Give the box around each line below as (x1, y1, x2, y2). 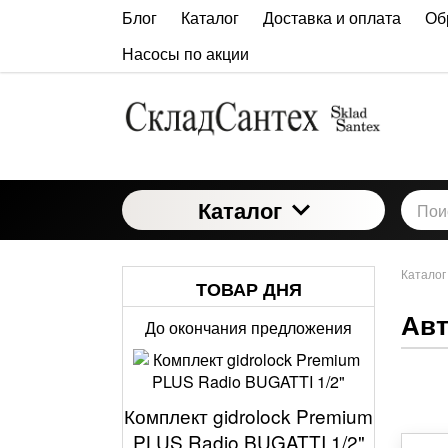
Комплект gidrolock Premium (124, 402, 373, 430)
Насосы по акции (122, 42, 249, 65)
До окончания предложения (145, 316, 352, 340)
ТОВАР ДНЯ (195, 276, 302, 303)
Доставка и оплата (263, 6, 401, 29)
